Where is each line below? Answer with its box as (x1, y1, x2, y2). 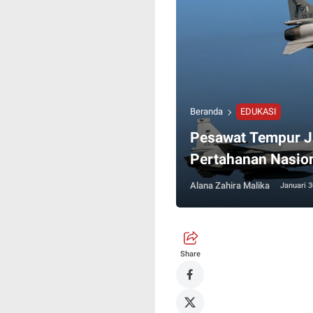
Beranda (190, 106, 223, 117)
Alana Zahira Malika (190, 180, 270, 191)
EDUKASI (240, 106, 277, 117)
